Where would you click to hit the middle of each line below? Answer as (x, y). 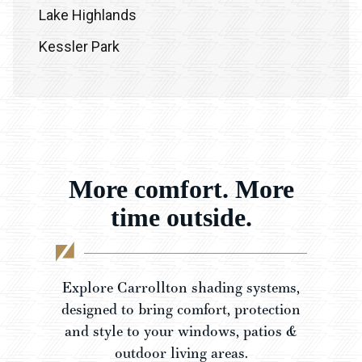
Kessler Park (79, 47)
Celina (59, 236)
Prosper (64, 141)
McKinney (71, 173)
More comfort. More (181, 189)
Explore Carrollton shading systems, (181, 288)
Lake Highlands (88, 15)
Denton (62, 204)
